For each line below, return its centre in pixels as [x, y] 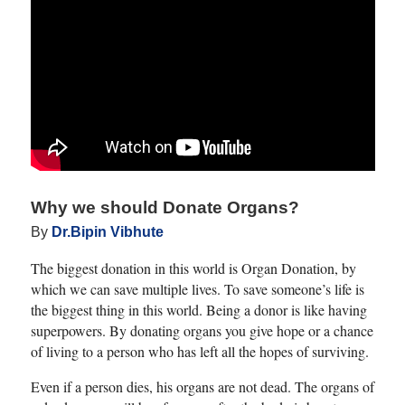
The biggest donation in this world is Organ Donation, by [193, 268]
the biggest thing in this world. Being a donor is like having [198, 309]
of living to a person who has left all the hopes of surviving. [199, 351]
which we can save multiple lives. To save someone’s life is [197, 288]
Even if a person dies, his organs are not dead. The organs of [202, 386]
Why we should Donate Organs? [165, 207]
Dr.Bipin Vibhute [107, 231]
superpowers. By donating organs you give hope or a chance [202, 330]
